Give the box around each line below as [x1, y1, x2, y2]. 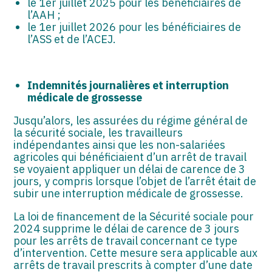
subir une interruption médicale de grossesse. [13, 186, 244, 201]
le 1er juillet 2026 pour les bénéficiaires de [27, 20, 241, 35]
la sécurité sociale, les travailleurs [13, 126, 183, 140]
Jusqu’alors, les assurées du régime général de [13, 114, 248, 128]
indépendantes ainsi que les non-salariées [13, 138, 226, 152]
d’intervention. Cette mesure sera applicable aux [13, 246, 258, 260]
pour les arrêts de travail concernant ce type [13, 234, 238, 248]
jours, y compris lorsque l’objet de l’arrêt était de [13, 174, 257, 189]
